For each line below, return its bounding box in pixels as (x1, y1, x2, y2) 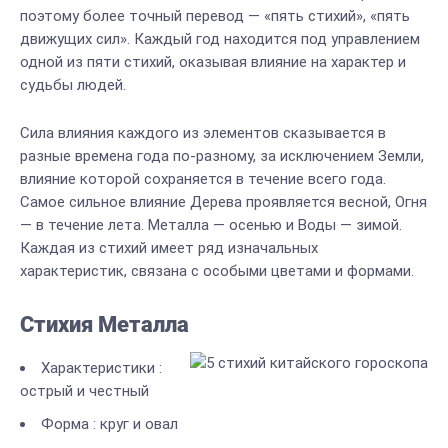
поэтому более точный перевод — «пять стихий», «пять (20, 7, 410, 25)
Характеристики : (41, 359, 162, 377)
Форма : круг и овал (41, 415, 178, 433)
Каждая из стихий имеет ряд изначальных (20, 239, 318, 257)
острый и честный (20, 382, 149, 400)
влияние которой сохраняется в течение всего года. (20, 170, 386, 188)
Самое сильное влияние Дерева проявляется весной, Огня (20, 193, 427, 211)
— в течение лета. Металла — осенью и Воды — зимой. (20, 216, 402, 234)
